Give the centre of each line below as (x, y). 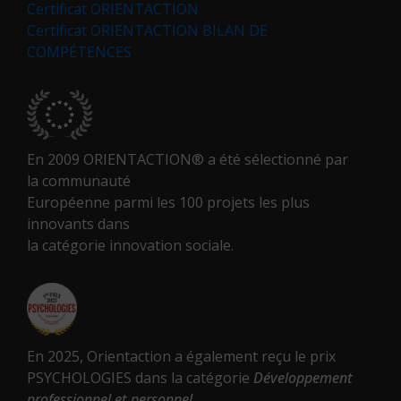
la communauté (79, 180)
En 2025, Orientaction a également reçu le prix (181, 356)
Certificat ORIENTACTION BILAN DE (147, 30)
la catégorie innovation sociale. (130, 245)
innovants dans (78, 223)
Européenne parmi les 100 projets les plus (168, 202)
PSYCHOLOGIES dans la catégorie (140, 377)
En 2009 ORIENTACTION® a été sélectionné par (188, 159)
